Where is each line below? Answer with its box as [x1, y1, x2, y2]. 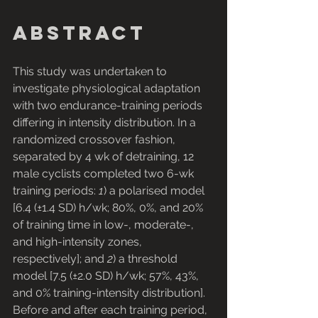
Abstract [13, 21, 146, 45]
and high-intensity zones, [13, 235, 145, 249]
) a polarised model [104, 184, 207, 198]
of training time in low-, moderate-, [13, 218, 197, 232]
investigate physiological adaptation [13, 82, 203, 96]
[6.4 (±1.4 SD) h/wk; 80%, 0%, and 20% [13, 201, 206, 215]
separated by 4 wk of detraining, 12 [13, 150, 197, 164]
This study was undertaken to [13, 65, 170, 79]
